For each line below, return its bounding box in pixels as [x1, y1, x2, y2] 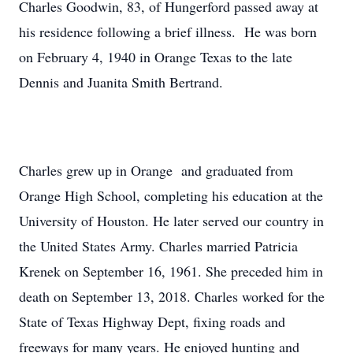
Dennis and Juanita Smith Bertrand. [19, 72, 223, 91]
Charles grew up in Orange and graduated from [19, 161, 293, 180]
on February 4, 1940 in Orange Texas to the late [19, 47, 292, 66]
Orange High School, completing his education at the [19, 186, 323, 205]
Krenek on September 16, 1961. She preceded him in [19, 262, 323, 281]
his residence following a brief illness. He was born [19, 22, 317, 41]
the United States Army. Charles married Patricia [19, 236, 298, 255]
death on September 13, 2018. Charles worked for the [19, 287, 325, 306]
